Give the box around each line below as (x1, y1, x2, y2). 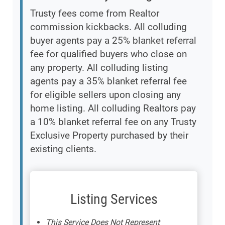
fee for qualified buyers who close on (30, 48, 187, 60)
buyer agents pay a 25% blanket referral (30, 35, 196, 47)
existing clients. (30, 143, 96, 155)
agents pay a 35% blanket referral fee (30, 75, 187, 87)
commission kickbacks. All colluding (30, 21, 187, 33)
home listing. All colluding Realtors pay (30, 102, 196, 115)
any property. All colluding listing (30, 62, 168, 74)
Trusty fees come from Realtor (30, 8, 159, 20)
